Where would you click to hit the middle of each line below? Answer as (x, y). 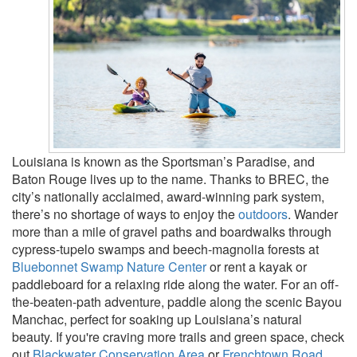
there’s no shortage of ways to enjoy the (125, 214)
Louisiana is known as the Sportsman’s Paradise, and (163, 161)
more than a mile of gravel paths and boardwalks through (172, 231)
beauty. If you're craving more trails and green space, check (178, 336)
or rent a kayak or (257, 266)
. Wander (313, 214)
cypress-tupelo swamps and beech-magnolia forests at (165, 249)
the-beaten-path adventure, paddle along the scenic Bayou (177, 301)
